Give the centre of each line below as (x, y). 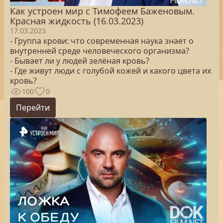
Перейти (33, 108)
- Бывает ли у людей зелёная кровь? (80, 61)
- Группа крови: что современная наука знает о (102, 41)
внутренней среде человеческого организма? (100, 51)
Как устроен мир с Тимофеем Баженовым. (102, 11)
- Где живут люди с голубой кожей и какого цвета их (111, 71)
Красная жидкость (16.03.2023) (77, 21)
